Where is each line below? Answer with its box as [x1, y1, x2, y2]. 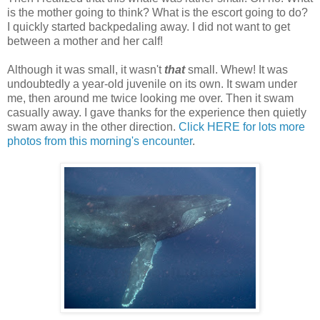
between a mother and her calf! [7, 35, 163, 47]
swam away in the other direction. [7, 121, 179, 133]
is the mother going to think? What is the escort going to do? [7, 6, 308, 19]
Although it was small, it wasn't [7, 64, 164, 76]
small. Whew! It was [185, 64, 288, 76]
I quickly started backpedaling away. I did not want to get [7, 21, 290, 33]
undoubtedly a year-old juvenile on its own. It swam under [7, 78, 297, 90]
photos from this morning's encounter [7, 135, 192, 147]
